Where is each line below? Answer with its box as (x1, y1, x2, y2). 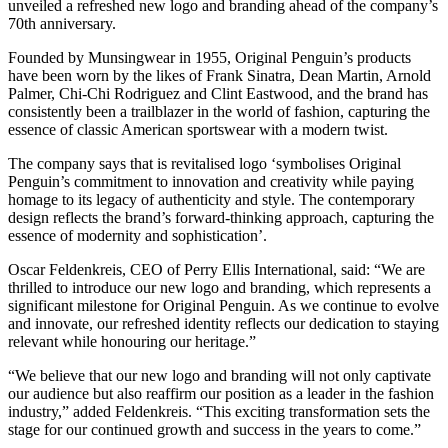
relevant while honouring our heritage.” (8, 332, 256, 350)
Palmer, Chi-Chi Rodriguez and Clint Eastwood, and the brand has (8, 84, 428, 102)
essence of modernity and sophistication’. (8, 226, 267, 244)
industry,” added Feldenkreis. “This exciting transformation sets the (8, 402, 430, 420)
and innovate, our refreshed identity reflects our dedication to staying (8, 314, 439, 332)
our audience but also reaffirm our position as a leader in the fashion (8, 384, 434, 402)
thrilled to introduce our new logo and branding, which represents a (8, 278, 431, 296)
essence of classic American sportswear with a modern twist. (8, 120, 388, 138)
